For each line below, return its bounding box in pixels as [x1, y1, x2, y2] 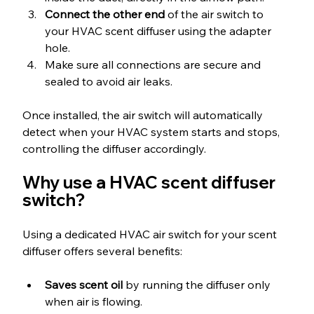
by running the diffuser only [122, 277, 273, 292]
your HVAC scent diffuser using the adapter [44, 23, 274, 38]
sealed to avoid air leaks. [44, 74, 172, 88]
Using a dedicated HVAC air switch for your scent [22, 226, 280, 241]
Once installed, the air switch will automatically [22, 107, 266, 122]
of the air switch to [164, 6, 266, 21]
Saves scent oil [44, 277, 123, 292]
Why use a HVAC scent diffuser [22, 171, 279, 193]
